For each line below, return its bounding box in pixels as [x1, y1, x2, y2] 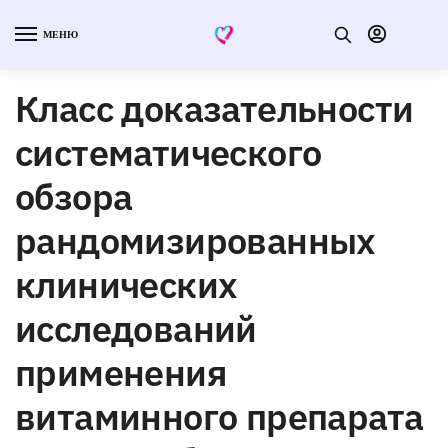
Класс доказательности [15, 84, 414, 132]
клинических [15, 260, 238, 308]
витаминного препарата [15, 392, 424, 440]
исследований [15, 304, 257, 352]
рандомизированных [15, 216, 376, 264]
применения [15, 348, 227, 396]
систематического [15, 128, 322, 176]
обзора [15, 172, 133, 220]
